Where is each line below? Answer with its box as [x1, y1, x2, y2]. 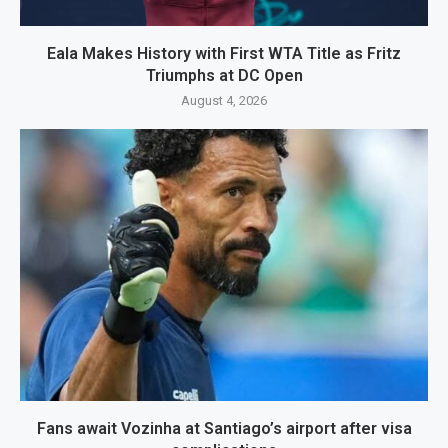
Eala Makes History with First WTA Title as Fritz [47, 44, 401, 64]
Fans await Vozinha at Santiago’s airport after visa [36, 419, 412, 439]
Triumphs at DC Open [145, 66, 303, 86]
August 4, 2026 [181, 93, 267, 109]
